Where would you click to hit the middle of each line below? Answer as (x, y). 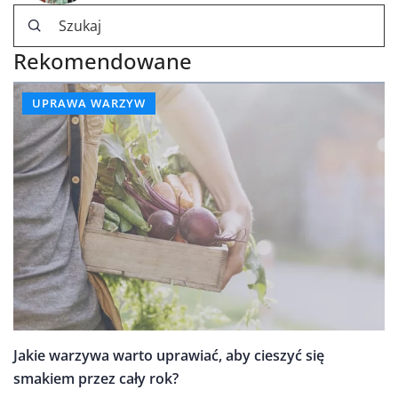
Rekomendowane (103, 60)
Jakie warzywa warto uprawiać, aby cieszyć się (169, 356)
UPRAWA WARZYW (89, 103)
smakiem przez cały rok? (96, 379)
